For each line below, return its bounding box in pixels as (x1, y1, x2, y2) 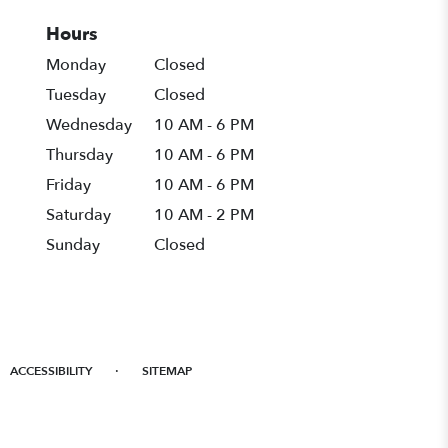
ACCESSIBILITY (10, 362, 92, 379)
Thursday (46, 143, 113, 166)
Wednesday (46, 113, 132, 136)
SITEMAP (142, 362, 192, 379)
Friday (46, 173, 91, 196)
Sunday (46, 233, 100, 256)
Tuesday (46, 83, 106, 106)
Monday (46, 53, 106, 76)
